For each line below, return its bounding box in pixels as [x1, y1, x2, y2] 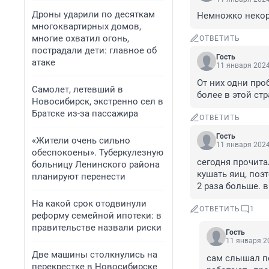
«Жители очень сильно [32, 135, 130, 146]
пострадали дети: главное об [32, 45, 157, 56]
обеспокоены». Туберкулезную [32, 147, 163, 158]
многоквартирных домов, [32, 21, 141, 32]
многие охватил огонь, [32, 33, 129, 44]
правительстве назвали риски [32, 222, 162, 233]
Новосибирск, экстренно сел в [32, 96, 163, 107]
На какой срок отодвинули [32, 198, 147, 209]
